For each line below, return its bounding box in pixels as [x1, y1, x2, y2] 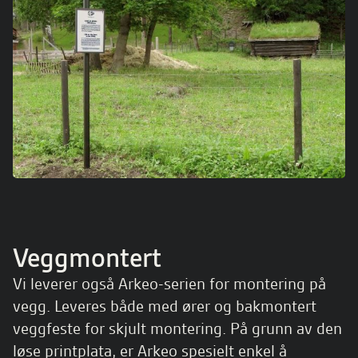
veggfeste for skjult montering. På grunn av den [13, 318, 342, 339]
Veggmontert [13, 240, 161, 275]
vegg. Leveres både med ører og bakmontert [13, 296, 316, 316]
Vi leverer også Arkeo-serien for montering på [13, 273, 326, 294]
